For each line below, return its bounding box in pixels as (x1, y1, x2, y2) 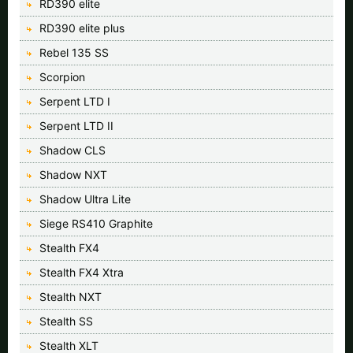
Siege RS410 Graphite (39, 216, 153, 230)
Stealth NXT (39, 289, 102, 303)
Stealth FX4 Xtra (39, 265, 124, 279)
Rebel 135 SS (39, 45, 109, 59)
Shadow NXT (39, 167, 107, 181)
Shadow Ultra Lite (39, 191, 131, 206)
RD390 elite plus (39, 20, 124, 35)
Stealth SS (39, 314, 93, 328)
